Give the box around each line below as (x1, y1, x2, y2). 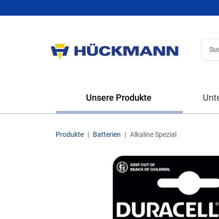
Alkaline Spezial (130, 131, 176, 138)
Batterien (93, 131, 121, 138)
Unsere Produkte (84, 92, 152, 103)
